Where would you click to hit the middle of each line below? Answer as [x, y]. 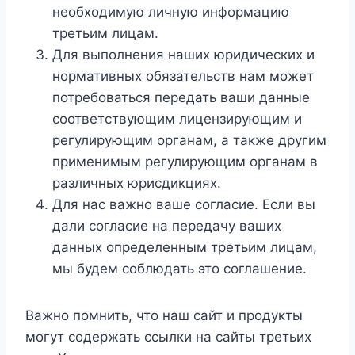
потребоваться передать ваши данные [181, 97]
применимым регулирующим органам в [185, 162]
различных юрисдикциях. [137, 183]
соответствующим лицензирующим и [177, 119]
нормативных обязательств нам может [183, 76]
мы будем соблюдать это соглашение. [179, 269]
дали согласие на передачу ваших [167, 226]
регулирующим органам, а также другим [189, 140]
